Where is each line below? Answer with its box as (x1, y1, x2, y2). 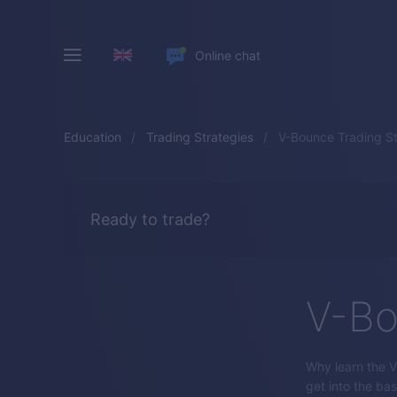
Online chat (195, 47, 261, 63)
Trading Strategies (145, 129, 253, 144)
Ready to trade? (90, 210, 210, 229)
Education (64, 129, 121, 144)
